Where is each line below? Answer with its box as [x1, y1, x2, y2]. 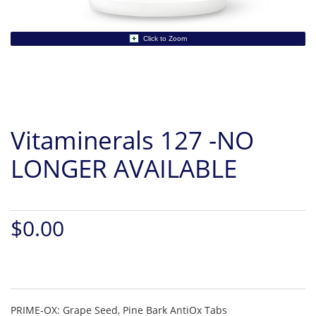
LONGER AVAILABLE [11, 151, 237, 185]
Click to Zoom [143, 34, 187, 42]
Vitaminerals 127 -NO [11, 123, 254, 157]
